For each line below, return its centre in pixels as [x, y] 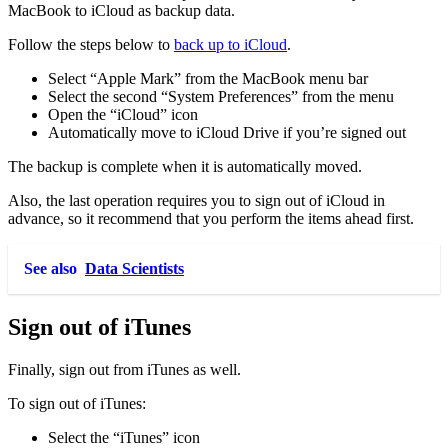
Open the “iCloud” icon [123, 114]
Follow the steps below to [91, 44]
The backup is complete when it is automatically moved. [185, 166]
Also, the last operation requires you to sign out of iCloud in [196, 200]
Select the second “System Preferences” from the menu [221, 96]
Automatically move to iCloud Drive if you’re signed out [227, 132]
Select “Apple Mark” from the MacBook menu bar [208, 78]
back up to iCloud [230, 44]
